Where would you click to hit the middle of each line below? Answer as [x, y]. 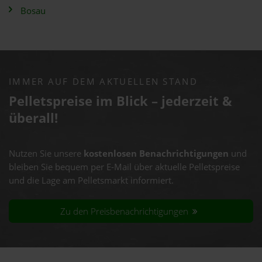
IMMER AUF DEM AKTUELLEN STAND [103, 82]
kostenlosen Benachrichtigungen [156, 154]
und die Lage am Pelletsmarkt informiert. [91, 180]
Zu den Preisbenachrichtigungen [126, 211]
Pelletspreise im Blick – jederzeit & [120, 101]
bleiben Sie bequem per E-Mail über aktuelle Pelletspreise [124, 167]
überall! [33, 118]
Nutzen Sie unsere [46, 154]
